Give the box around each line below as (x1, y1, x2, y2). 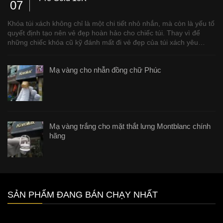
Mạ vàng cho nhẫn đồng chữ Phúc (49, 65, 161, 74)
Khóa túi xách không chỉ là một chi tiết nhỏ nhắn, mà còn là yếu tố (7, 19, 215, 27)
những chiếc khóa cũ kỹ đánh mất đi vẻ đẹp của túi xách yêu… (7, 38, 205, 46)
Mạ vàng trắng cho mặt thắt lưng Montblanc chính (49, 121, 211, 130)
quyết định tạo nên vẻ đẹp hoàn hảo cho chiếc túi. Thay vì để (7, 28, 200, 37)
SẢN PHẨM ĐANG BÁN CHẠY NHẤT (7, 189, 158, 200)
